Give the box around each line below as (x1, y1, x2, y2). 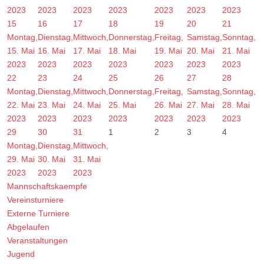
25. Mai (108, 100, 136, 110)
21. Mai (222, 46, 250, 56)
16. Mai (38, 46, 65, 56)
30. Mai (38, 154, 65, 164)
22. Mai (7, 100, 35, 110)
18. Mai (108, 46, 136, 56)
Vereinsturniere (7, 195, 64, 205)
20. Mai (187, 46, 214, 56)
